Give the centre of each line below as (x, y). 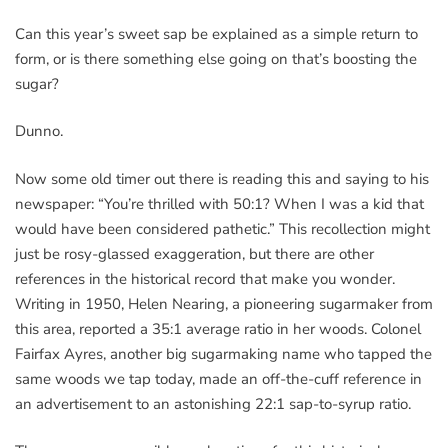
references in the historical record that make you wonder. (205, 278)
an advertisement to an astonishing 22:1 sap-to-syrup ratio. (213, 403)
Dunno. (39, 131)
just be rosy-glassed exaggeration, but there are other (194, 253)
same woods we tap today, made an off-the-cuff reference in (218, 378)
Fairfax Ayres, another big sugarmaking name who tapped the (223, 353)
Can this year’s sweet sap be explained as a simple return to (216, 33)
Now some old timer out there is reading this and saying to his (222, 178)
